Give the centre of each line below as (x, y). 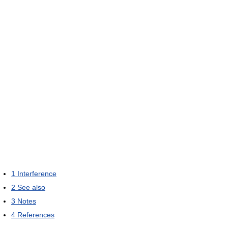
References (36, 215)
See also (31, 188)
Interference (37, 174)
